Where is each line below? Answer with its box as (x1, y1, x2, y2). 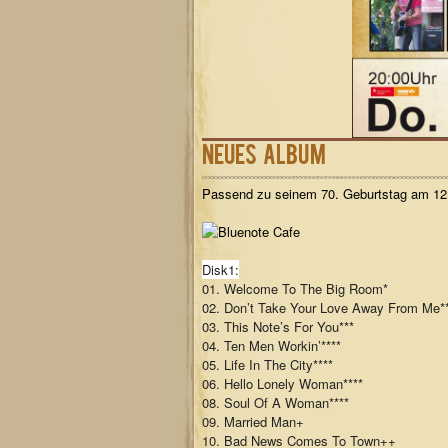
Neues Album (202, 139, 326, 167)
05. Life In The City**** (202, 355, 333, 374)
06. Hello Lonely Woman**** (202, 374, 363, 393)
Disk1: (202, 260, 239, 279)
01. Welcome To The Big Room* (202, 279, 388, 298)
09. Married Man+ (202, 412, 304, 431)
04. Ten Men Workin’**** (202, 336, 341, 355)
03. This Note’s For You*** (202, 317, 354, 336)
